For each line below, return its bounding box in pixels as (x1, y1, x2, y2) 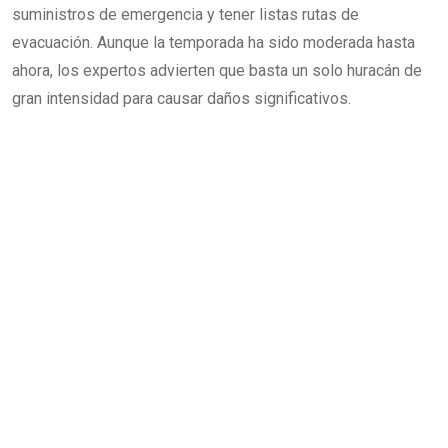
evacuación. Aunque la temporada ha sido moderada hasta (12, 32, 415, 52)
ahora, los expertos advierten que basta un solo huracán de (12, 60, 422, 80)
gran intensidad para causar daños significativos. (12, 88, 351, 108)
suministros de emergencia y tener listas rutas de (12, 4, 359, 24)
